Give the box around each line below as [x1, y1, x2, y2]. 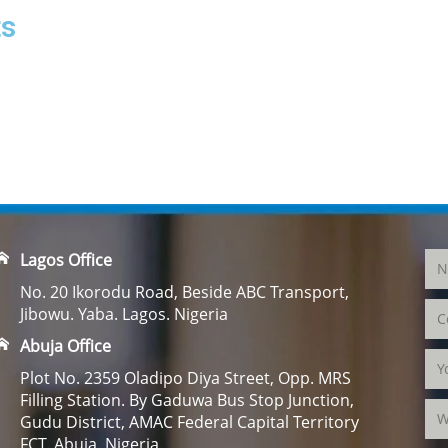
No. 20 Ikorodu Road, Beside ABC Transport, [20, 280, 349, 303]
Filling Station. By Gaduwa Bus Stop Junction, [20, 388, 354, 411]
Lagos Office [20, 248, 112, 271]
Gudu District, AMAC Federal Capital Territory [20, 410, 359, 433]
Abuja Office [20, 334, 111, 357]
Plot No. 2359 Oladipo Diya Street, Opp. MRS [20, 366, 351, 389]
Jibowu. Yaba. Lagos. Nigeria [20, 302, 228, 325]
